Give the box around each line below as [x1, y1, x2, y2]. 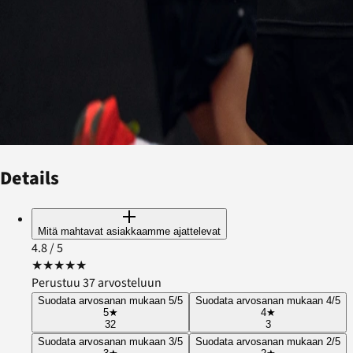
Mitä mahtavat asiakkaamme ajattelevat [38, 225, 221, 238]
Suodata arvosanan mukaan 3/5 [38, 336, 183, 348]
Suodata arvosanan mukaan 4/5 [195, 295, 340, 307]
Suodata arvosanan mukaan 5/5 [38, 295, 183, 307]
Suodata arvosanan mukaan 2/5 [195, 336, 340, 348]
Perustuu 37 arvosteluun [32, 274, 162, 292]
